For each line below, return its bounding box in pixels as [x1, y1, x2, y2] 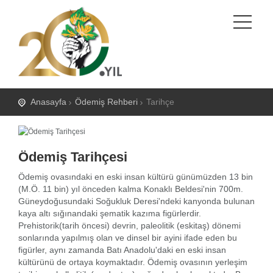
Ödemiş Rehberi [75, 96, 138, 107]
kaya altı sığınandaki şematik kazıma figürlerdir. [18, 208, 201, 218]
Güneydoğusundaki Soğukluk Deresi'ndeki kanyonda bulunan [18, 196, 255, 206]
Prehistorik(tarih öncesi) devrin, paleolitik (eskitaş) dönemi [18, 220, 241, 230]
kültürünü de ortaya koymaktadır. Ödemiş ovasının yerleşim [18, 257, 247, 267]
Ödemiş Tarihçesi [18, 149, 127, 165]
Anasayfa [30, 96, 66, 107]
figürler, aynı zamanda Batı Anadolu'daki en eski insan [18, 244, 226, 255]
